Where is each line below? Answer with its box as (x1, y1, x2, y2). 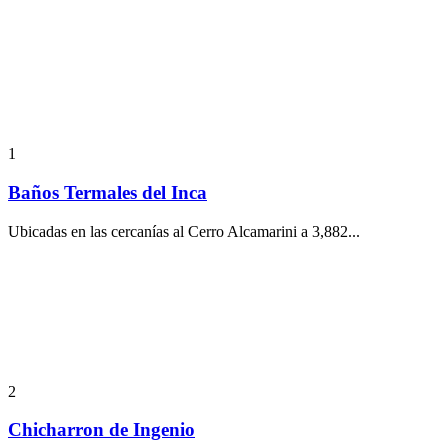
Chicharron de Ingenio (8, 419, 195, 441)
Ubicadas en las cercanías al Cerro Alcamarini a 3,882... (8, 222, 360, 240)
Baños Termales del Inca (8, 181, 207, 203)
